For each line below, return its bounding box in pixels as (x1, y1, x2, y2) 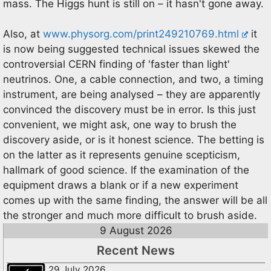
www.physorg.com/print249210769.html (43, 28, 239, 40)
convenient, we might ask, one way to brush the (3, 119, 237, 131)
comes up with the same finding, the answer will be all (3, 194, 267, 206)
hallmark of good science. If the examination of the (3, 164, 249, 176)
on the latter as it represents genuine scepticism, (3, 149, 240, 161)
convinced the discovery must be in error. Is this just (3, 103, 256, 116)
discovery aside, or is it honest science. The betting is (3, 134, 264, 146)
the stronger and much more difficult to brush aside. (3, 209, 257, 221)
